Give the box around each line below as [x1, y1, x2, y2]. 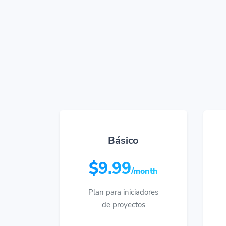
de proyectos [101, 200, 145, 210]
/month [131, 165, 158, 177]
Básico [108, 134, 139, 147]
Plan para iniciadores [88, 187, 158, 197]
